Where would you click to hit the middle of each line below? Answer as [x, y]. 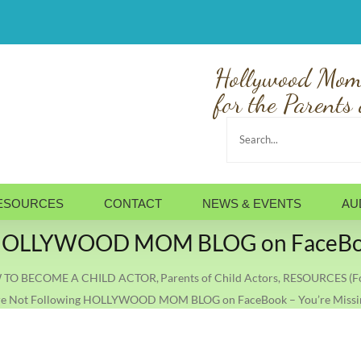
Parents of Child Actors [220, 277]
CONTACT [133, 203]
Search [257, 129]
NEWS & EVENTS [252, 203]
